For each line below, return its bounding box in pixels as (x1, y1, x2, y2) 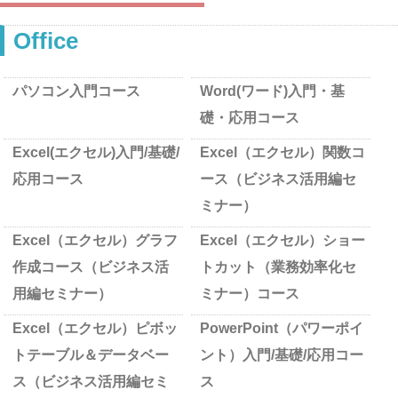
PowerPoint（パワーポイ (200, 321, 363, 336)
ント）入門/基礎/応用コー (200, 347, 363, 362)
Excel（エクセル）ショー (200, 233, 365, 248)
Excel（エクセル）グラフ (12, 233, 179, 248)
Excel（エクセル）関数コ (200, 145, 365, 160)
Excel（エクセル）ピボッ (12, 321, 179, 336)
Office (13, 28, 78, 54)
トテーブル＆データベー (12, 347, 170, 362)
